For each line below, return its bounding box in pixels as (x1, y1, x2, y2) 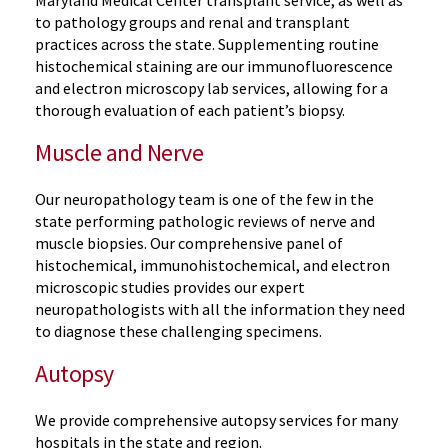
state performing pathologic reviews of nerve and (35, 210, 375, 231)
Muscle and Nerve (35, 136, 204, 168)
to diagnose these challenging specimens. (35, 320, 322, 341)
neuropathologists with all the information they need (35, 298, 405, 319)
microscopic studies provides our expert (35, 276, 305, 297)
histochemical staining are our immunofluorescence (35, 55, 393, 76)
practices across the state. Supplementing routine (35, 33, 379, 54)
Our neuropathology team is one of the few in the (35, 188, 374, 209)
